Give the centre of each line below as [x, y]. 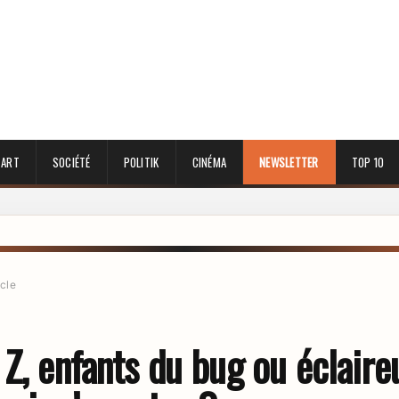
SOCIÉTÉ [71, 162]
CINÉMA [209, 162]
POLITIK [141, 162]
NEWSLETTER [289, 162]
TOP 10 [368, 162]
